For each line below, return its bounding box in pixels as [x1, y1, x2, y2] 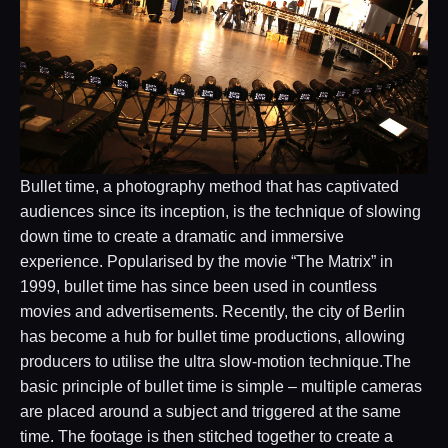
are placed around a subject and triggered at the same [20, 402, 401, 420]
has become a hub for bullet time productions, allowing [20, 327, 405, 345]
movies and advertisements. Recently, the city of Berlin [20, 302, 405, 320]
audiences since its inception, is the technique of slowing [20, 202, 421, 220]
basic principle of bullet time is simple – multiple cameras [20, 377, 422, 395]
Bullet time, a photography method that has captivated [20, 177, 399, 195]
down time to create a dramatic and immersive [20, 227, 344, 245]
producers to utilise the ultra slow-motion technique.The [20, 352, 411, 370]
